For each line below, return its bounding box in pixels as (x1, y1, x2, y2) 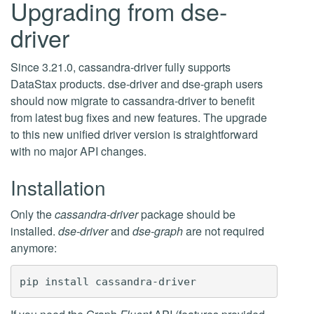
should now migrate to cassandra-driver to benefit (11, 93, 254, 109)
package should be (138, 206, 235, 222)
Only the (11, 206, 55, 222)
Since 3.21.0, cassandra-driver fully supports (11, 59, 231, 75)
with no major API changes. (11, 143, 146, 159)
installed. (11, 223, 58, 239)
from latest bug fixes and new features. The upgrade (11, 109, 267, 125)
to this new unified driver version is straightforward (11, 126, 258, 142)
